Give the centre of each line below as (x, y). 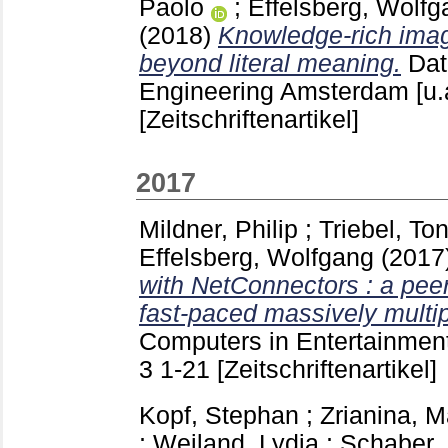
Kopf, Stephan (219, 416)
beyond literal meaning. (270, 63)
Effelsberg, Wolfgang (256, 257)
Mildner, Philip (218, 229)
